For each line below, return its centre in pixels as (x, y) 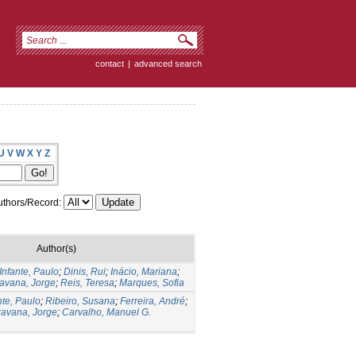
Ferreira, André (153, 301)
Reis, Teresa (87, 282)
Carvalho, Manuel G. (106, 312)
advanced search (168, 64)
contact (110, 64)
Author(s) (56, 248)
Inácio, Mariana (144, 271)
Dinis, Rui (85, 271)
